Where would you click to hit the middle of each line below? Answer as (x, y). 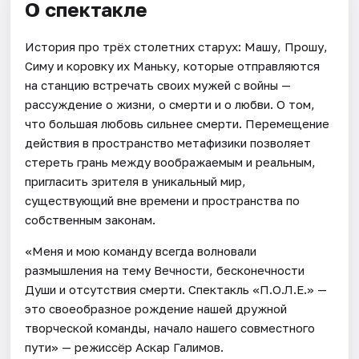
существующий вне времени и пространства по (163, 200)
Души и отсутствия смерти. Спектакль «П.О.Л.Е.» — (176, 289)
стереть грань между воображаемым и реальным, (171, 161)
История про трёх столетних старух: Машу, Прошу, (177, 46)
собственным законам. (91, 219)
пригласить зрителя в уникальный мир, (136, 181)
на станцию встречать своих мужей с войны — (158, 85)
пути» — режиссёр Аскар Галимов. (125, 347)
